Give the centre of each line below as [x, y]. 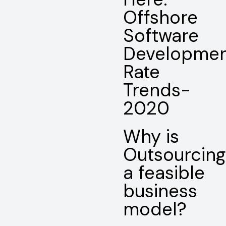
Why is [151, 137]
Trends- [157, 90]
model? [155, 209]
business [160, 191]
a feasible [164, 173]
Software [161, 36]
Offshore [160, 18]
